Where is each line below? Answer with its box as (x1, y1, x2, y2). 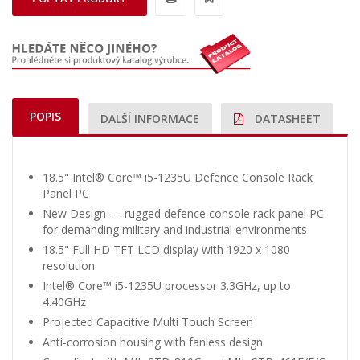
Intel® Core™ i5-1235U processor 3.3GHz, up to (43, 278, 291, 294)
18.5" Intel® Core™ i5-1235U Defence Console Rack (43, 170, 313, 186)
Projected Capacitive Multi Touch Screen (43, 314, 253, 330)
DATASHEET (252, 111, 321, 127)
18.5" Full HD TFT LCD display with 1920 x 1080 (43, 242, 290, 258)
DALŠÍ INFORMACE (100, 111, 199, 127)
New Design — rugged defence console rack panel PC (43, 206, 324, 222)
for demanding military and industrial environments (43, 222, 307, 238)
